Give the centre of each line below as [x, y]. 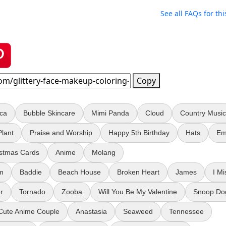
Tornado [32, 192]
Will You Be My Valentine [138, 192]
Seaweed [138, 212]
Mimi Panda [110, 113]
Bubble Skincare [49, 113]
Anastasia [91, 212]
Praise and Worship [61, 133]
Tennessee [186, 212]
